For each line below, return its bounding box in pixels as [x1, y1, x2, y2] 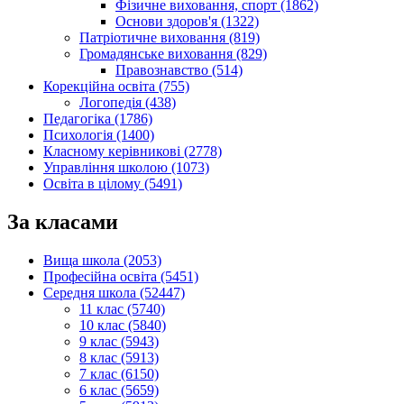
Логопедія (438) [79, 95, 176, 111]
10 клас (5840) [79, 317, 166, 334]
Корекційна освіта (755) [43, 78, 189, 95]
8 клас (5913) [79, 350, 159, 366]
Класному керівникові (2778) [43, 143, 222, 160]
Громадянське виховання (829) [79, 46, 267, 62]
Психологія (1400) [43, 127, 154, 143]
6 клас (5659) [79, 382, 159, 399]
